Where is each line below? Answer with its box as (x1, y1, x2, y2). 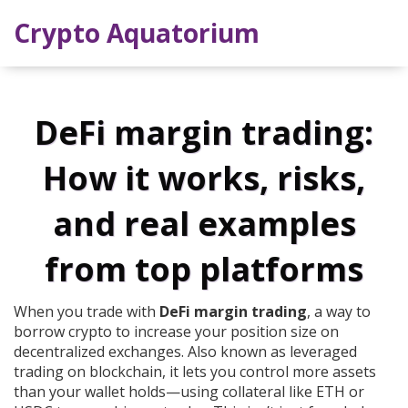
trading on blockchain (14, 362, 162, 382)
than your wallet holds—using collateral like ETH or (14, 382, 364, 403)
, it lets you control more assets (162, 362, 376, 382)
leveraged (290, 342, 357, 362)
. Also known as (181, 342, 290, 362)
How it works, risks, (43, 156, 365, 201)
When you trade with (14, 301, 159, 322)
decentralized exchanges (14, 342, 181, 362)
